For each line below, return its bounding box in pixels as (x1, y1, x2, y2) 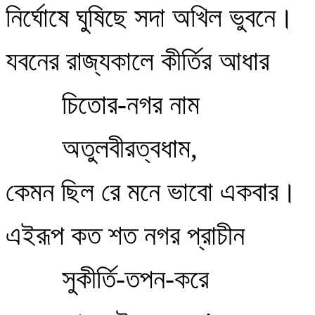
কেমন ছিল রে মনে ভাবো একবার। (6, 176, 297, 207)
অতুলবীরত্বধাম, (55, 133, 198, 163)
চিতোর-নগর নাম (55, 89, 200, 120)
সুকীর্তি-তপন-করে (55, 264, 209, 294)
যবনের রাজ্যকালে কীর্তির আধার (6, 46, 269, 76)
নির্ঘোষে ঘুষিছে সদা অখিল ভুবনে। (6, 2, 294, 32)
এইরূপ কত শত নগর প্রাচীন (6, 220, 245, 250)
